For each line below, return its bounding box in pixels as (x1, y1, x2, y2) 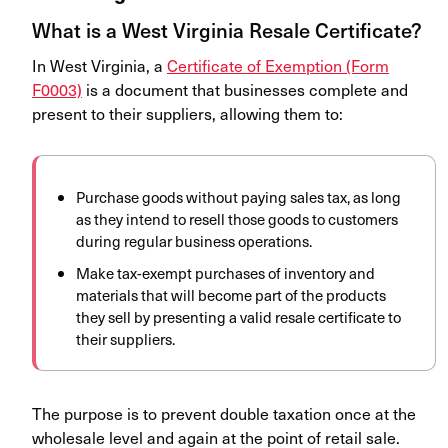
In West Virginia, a (32, 53, 163, 78)
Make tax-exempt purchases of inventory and (76, 262, 375, 285)
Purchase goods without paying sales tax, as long (76, 186, 401, 209)
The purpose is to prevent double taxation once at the (32, 401, 416, 426)
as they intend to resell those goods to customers (76, 208, 398, 231)
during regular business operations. (76, 230, 312, 253)
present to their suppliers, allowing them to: (32, 101, 343, 126)
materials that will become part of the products (76, 284, 386, 307)
